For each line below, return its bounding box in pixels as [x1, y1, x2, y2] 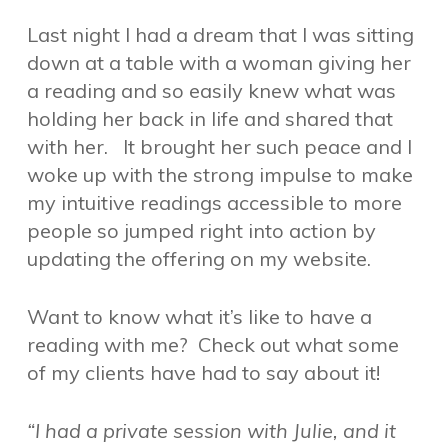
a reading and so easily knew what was [26, 78, 396, 104]
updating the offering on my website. [26, 246, 371, 272]
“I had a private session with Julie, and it [26, 418, 396, 444]
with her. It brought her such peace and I [26, 134, 412, 160]
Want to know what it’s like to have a [26, 304, 372, 330]
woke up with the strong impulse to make [26, 162, 413, 188]
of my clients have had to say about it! [26, 360, 380, 386]
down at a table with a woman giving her [26, 50, 411, 76]
